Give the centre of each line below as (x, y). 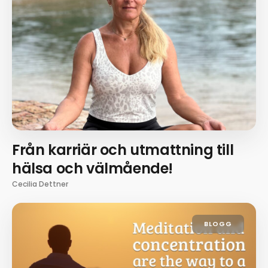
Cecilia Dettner (40, 184)
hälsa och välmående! (93, 169)
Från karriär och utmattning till (123, 150)
